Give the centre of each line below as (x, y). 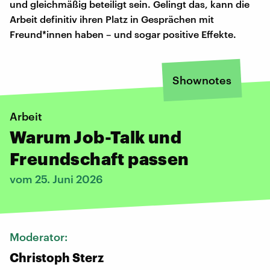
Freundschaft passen (99, 158)
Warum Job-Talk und (96, 137)
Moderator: (40, 237)
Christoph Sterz (57, 257)
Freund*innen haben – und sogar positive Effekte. (123, 34)
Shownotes (202, 80)
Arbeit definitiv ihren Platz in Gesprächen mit (112, 19)
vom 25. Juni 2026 (56, 179)
